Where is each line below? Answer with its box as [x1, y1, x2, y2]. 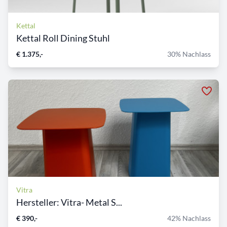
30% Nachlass [167, 50, 211, 59]
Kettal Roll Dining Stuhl [16, 32, 110, 44]
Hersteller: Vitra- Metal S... [16, 197, 122, 208]
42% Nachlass [167, 214, 211, 223]
